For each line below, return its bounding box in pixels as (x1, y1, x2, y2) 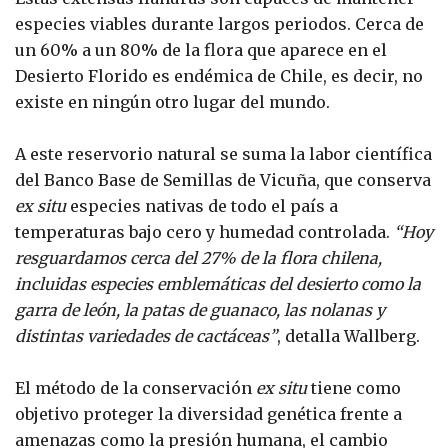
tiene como (307, 377, 401, 398)
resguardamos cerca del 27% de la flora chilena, (15, 247, 382, 268)
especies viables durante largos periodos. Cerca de (15, 13, 424, 34)
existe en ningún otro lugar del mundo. (15, 91, 330, 112)
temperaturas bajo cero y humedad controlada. (15, 221, 390, 242)
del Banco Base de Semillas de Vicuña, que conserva (15, 169, 431, 190)
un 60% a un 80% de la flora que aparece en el (15, 39, 387, 60)
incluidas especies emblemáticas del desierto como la (15, 273, 421, 294)
